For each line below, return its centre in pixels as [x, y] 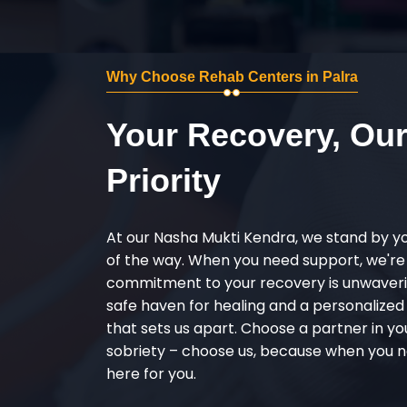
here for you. [151, 373]
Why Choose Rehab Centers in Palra [232, 76]
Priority [164, 180]
